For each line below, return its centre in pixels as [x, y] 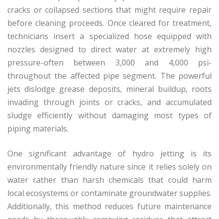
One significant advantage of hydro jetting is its [109, 153]
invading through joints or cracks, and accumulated [109, 102]
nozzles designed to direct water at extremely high [109, 49]
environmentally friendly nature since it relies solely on [109, 166]
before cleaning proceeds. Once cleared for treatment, [109, 23]
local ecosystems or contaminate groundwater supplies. [109, 193]
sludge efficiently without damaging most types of [109, 115]
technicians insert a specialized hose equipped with [109, 36]
